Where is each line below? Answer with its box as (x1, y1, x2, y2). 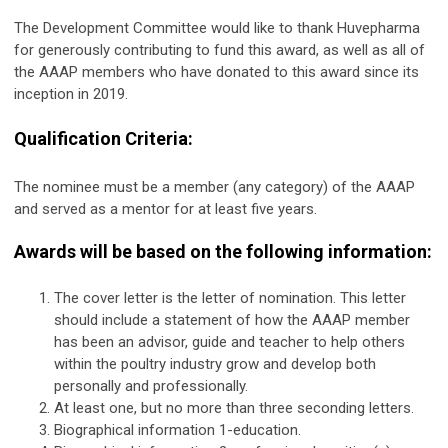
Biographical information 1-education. (54, 420, 301, 439)
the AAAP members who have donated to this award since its (14, 62, 419, 81)
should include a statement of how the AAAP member (54, 310, 410, 329)
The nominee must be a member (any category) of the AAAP (14, 177, 415, 196)
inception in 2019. (14, 84, 128, 103)
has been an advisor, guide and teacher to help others (54, 332, 405, 351)
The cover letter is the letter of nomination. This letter (54, 288, 406, 307)
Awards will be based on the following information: (14, 240, 432, 262)
